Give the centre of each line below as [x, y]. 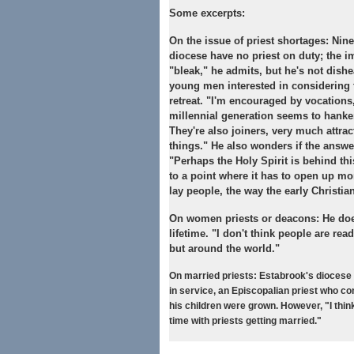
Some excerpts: [207, 13]
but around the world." [224, 249]
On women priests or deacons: [244, 218]
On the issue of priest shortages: [250, 41]
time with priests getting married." [245, 321]
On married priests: [213, 276]
